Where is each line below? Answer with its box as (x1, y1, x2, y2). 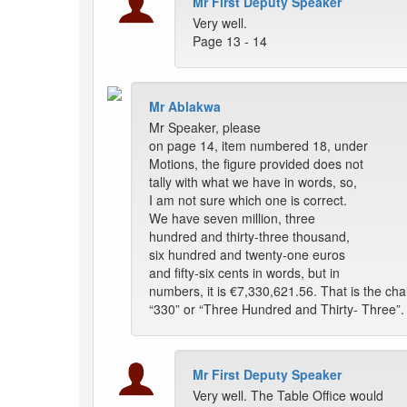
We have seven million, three (149, 209, 315, 228)
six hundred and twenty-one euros (149, 245, 345, 264)
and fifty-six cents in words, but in (149, 263, 340, 283)
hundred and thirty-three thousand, (149, 227, 350, 246)
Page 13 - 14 (193, 32, 267, 51)
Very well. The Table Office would (193, 386, 383, 405)
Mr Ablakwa (149, 97, 221, 116)
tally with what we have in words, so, (149, 173, 357, 192)
